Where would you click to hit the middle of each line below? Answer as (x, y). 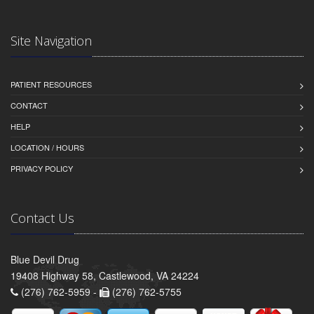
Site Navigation (51, 41)
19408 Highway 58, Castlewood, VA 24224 (105, 276)
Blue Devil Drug (45, 260)
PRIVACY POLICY (42, 169)
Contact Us (42, 218)
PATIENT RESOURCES (51, 84)
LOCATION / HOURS (47, 148)
